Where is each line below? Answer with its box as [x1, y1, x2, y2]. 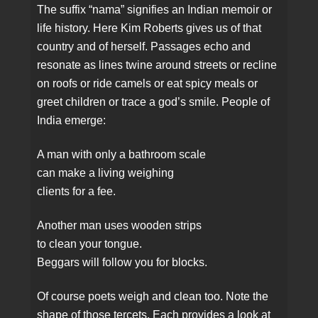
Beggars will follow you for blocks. [37, 256, 208, 269]
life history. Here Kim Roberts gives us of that [37, 22, 262, 35]
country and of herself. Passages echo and [37, 40, 251, 53]
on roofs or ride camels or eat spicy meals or [37, 77, 258, 90]
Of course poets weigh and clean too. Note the [37, 290, 269, 303]
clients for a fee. [37, 185, 116, 198]
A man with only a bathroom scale [37, 148, 207, 161]
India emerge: [37, 114, 106, 127]
